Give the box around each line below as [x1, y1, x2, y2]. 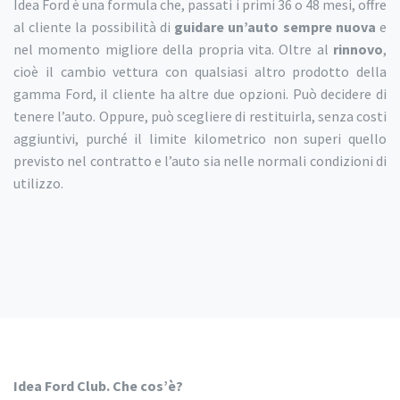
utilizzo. [13, 174, 63, 193]
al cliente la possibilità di [13, 18, 175, 37]
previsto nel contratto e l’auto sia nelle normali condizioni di [13, 152, 387, 171]
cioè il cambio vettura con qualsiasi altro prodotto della [13, 62, 387, 81]
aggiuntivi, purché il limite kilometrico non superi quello [13, 129, 387, 148]
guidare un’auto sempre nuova [174, 18, 376, 37]
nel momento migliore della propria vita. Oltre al [13, 40, 333, 59]
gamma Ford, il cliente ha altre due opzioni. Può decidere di [13, 85, 387, 104]
